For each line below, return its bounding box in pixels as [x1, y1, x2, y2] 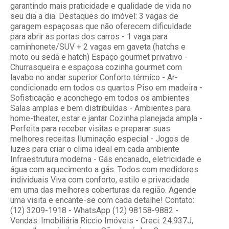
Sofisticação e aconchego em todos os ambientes [10, 93, 190, 103]
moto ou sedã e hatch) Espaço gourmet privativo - [10, 52, 188, 62]
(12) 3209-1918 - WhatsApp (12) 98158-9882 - [10, 205, 178, 215]
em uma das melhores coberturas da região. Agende [10, 185, 196, 195]
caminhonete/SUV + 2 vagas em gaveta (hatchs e [10, 41, 186, 52]
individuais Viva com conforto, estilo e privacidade [10, 174, 190, 185]
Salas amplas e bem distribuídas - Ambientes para [10, 103, 191, 113]
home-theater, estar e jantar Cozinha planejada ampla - [10, 113, 202, 123]
